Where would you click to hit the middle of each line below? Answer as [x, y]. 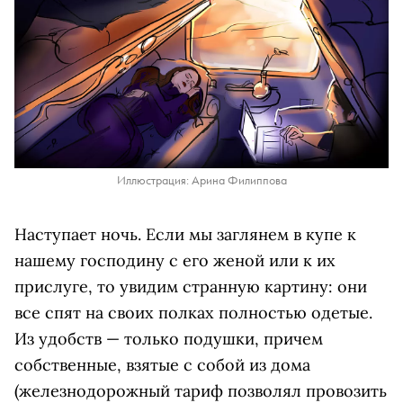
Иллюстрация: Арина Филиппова [201, 179]
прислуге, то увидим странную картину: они [191, 286]
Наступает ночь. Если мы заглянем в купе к [185, 234]
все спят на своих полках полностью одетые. [193, 312]
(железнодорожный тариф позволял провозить [201, 390]
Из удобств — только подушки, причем [169, 338]
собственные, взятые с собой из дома [162, 364]
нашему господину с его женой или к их [175, 260]
